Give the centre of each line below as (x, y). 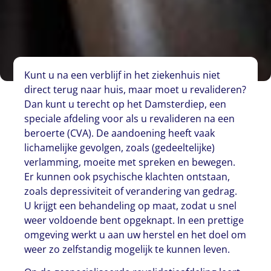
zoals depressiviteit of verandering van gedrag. (131, 191)
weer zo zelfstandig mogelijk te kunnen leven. (127, 249)
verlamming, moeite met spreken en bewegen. (130, 162)
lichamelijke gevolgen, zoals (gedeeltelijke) (120, 147)
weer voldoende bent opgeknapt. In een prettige (134, 220)
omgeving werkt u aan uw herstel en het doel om (135, 234)
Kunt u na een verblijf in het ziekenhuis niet (122, 75)
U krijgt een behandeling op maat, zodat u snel (131, 205)
